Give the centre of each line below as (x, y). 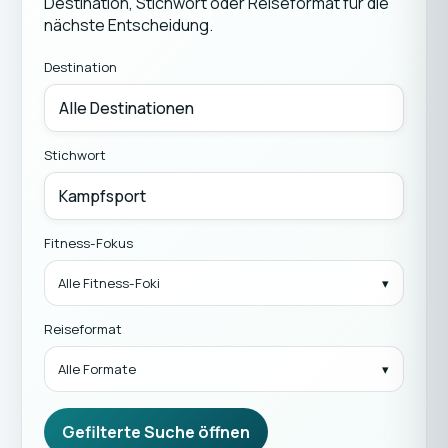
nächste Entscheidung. (128, 25)
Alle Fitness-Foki (108, 283)
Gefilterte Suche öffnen (155, 432)
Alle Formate (96, 369)
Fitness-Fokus (88, 243)
